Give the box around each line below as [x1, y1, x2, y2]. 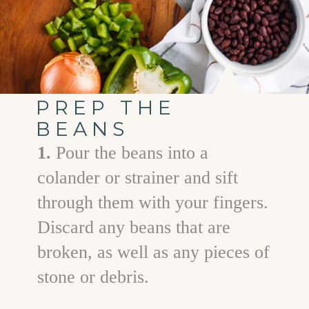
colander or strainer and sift [37, 168, 239, 188]
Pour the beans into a [56, 143, 209, 163]
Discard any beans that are [37, 217, 231, 238]
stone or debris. [37, 267, 150, 288]
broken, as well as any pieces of [37, 242, 270, 263]
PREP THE [36, 95, 176, 119]
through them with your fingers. [37, 192, 269, 213]
